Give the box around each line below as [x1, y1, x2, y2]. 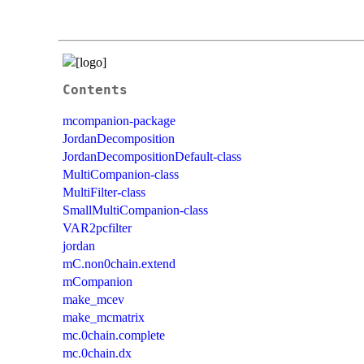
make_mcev [63, 292, 124, 306]
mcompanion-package [63, 113, 175, 128]
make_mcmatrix [63, 310, 145, 324]
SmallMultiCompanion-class [63, 202, 208, 217]
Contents [63, 82, 128, 97]
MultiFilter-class [63, 184, 145, 199]
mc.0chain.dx [63, 345, 132, 360]
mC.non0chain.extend [63, 256, 175, 271]
